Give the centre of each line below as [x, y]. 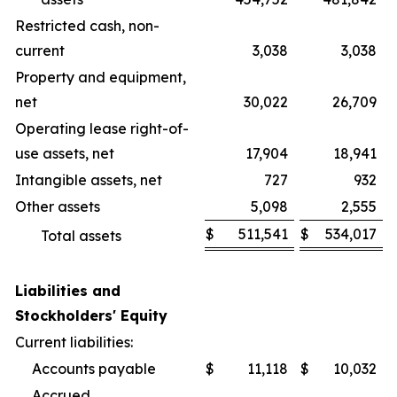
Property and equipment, [101, 77]
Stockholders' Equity [91, 315]
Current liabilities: [74, 342]
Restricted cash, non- [87, 25]
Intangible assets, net [103, 179]
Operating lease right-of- [102, 128]
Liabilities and [68, 290]
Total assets [95, 235]
